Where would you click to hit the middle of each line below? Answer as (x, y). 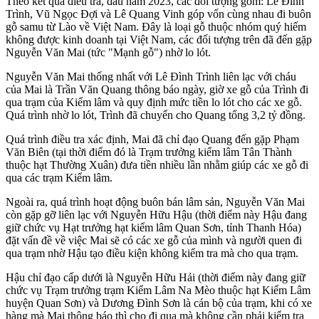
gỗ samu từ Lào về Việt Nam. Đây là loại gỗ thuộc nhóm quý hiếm (156, 26)
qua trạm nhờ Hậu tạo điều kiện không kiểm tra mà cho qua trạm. (152, 253)
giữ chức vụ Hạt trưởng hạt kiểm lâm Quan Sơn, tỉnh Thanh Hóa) (153, 227)
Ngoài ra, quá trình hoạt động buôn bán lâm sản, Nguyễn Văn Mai (155, 202)
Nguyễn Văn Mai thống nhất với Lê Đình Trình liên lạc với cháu (151, 76)
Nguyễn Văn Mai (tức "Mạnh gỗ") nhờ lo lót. (108, 52)
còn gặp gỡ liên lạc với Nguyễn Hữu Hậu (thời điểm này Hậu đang (156, 214)
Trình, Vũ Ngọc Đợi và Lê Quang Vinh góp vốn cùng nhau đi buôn (158, 14)
